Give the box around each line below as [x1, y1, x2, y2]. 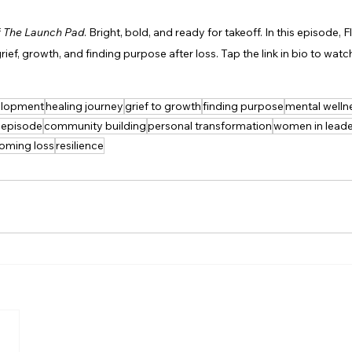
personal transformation [148, 119, 272, 134]
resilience [56, 138, 104, 153]
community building [44, 119, 146, 134]
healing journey [46, 99, 123, 114]
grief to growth [125, 99, 201, 114]
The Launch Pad [3, 25, 84, 40]
